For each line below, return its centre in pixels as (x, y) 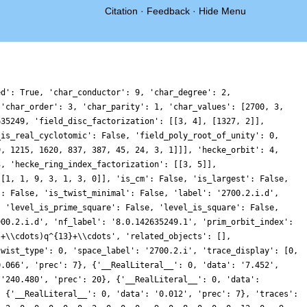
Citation (121, 11)
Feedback (168, 11)
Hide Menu (222, 11)
